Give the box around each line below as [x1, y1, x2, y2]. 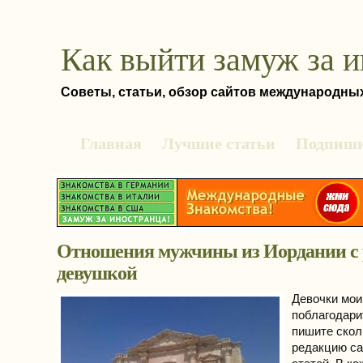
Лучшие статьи [162, 135, 275, 152]
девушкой [57, 263, 137, 284]
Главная [80, 135, 142, 152]
